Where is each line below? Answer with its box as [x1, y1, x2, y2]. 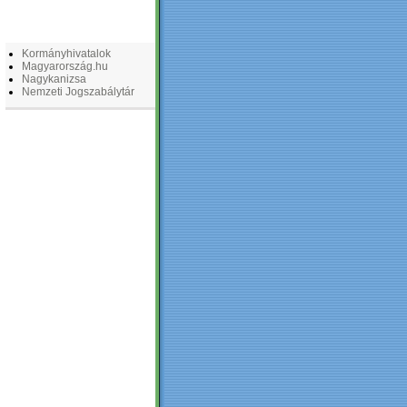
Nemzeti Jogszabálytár [22, 85, 134, 98]
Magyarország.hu [22, 60, 108, 73]
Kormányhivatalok [22, 47, 111, 60]
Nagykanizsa [22, 73, 86, 85]
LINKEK [85, 21, 133, 35]
